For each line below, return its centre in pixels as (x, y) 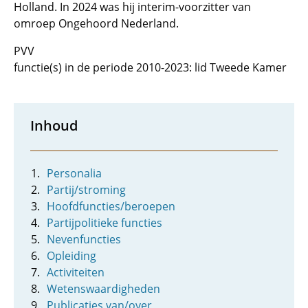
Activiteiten (76, 272)
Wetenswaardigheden (103, 289)
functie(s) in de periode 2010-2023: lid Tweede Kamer (150, 67)
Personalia (74, 173)
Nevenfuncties (84, 239)
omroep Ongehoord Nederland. (96, 23)
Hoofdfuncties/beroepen (111, 206)
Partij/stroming (86, 190)
